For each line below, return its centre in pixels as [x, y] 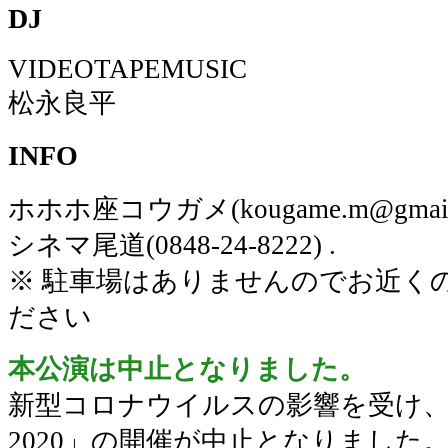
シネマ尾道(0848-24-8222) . [172, 244]
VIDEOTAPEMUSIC [127, 69]
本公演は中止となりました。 [187, 368]
